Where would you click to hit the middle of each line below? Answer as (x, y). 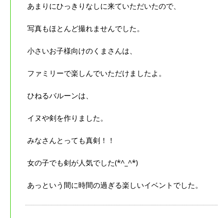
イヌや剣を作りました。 (67, 118)
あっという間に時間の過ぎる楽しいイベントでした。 (115, 185)
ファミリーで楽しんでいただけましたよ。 (97, 73)
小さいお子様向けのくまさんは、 (82, 50)
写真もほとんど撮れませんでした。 (86, 28)
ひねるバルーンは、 (60, 95)
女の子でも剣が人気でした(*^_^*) (82, 162)
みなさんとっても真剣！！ (71, 140)
